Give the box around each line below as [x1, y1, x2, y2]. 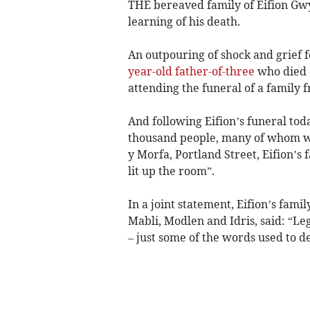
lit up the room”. [127, 164, 215, 178]
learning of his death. [127, 15, 240, 28]
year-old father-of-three [127, 64, 255, 78]
